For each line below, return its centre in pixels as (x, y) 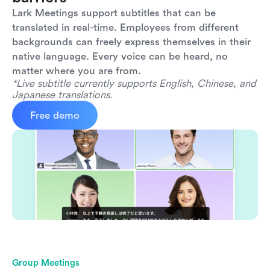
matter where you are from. (77, 71)
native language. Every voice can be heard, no (120, 56)
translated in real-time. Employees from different (125, 27)
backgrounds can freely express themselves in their (131, 42)
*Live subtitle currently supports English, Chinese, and (134, 83)
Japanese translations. (62, 95)
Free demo (55, 115)
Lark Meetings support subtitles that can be (114, 13)
